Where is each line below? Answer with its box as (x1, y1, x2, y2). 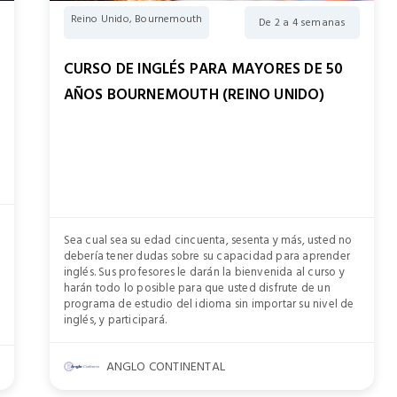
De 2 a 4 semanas (259, 14, 346, 32)
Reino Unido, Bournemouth (70, 11, 203, 28)
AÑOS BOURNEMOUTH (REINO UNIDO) (63, 82, 325, 108)
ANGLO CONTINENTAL (105, 355, 226, 377)
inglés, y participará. (63, 309, 167, 330)
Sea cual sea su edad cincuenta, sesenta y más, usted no (63, 230, 353, 250)
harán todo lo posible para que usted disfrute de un (63, 277, 331, 298)
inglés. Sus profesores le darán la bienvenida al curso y (63, 261, 345, 282)
